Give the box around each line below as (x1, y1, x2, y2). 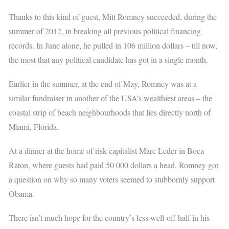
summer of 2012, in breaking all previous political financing (9, 25, 201, 36)
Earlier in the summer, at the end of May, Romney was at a (9, 78, 197, 89)
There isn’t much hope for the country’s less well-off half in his (9, 212, 210, 223)
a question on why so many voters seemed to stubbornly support (9, 174, 215, 185)
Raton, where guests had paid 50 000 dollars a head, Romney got (9, 159, 219, 171)
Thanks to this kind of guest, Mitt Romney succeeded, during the (9, 11, 217, 22)
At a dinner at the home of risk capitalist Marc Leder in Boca (9, 145, 204, 156)
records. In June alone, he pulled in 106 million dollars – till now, (9, 39, 218, 51)
